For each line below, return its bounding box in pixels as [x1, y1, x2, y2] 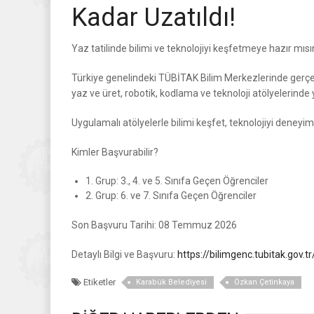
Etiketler [81, 276, 116, 287]
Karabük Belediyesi [136, 277, 207, 287]
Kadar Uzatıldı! [71, 2, 235, 32]
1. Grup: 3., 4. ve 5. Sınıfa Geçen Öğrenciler [86, 175, 268, 186]
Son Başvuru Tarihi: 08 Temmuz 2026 [71, 219, 237, 231]
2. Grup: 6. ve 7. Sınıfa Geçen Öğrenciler [86, 189, 257, 201]
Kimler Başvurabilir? [71, 146, 158, 158]
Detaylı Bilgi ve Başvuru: [71, 248, 177, 260]
